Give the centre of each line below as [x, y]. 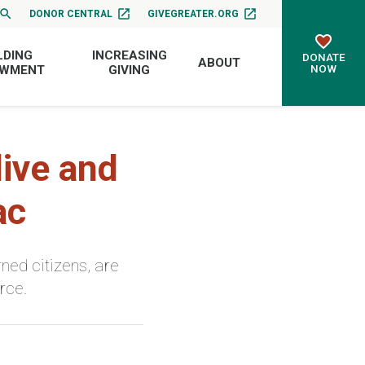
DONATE [323, 57]
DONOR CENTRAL [71, 13]
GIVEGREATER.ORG [193, 13]
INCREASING [129, 55]
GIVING [130, 70]
